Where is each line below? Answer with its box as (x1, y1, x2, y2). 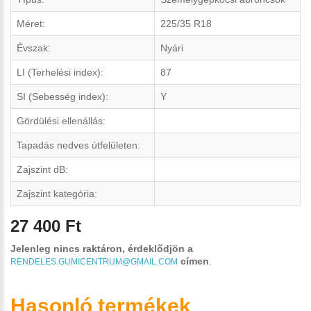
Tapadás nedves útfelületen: (17, 140, 140, 151)
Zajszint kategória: (17, 188, 97, 199)
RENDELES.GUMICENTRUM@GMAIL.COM (10, 256, 178, 267)
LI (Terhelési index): (17, 67, 103, 78)
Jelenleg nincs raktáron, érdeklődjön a (10, 242, 193, 254)
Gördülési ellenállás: (17, 115, 106, 126)
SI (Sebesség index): (17, 91, 108, 102)
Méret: (17, 18, 45, 29)
